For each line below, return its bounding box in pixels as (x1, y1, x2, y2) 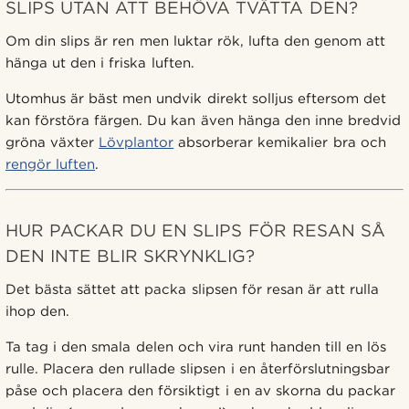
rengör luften (5, 155, 96, 173)
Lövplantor (99, 133, 174, 151)
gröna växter (5, 133, 100, 151)
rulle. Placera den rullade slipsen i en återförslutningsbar (5, 360, 390, 377)
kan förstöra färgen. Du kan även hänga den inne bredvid (5, 111, 401, 129)
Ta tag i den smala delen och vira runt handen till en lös (5, 338, 387, 355)
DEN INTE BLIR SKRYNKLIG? (5, 245, 256, 267)
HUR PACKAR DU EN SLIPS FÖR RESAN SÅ (5, 219, 385, 241)
